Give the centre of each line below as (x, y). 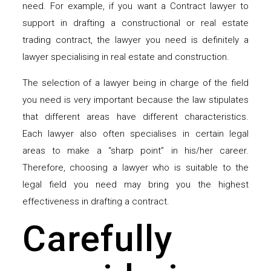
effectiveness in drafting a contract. (96, 202)
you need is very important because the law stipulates (135, 100)
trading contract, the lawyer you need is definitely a (135, 40)
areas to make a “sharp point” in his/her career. (135, 151)
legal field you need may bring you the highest (135, 185)
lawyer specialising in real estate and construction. (126, 57)
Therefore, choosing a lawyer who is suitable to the (135, 168)
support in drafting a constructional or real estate (135, 23)
